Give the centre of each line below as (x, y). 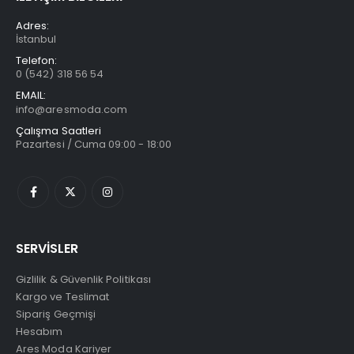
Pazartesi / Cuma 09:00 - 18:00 (94, 144)
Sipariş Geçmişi (56, 314)
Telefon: (37, 60)
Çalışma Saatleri (59, 130)
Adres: (33, 25)
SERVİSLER (47, 248)
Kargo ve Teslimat (63, 296)
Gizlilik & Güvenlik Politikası (83, 279)
